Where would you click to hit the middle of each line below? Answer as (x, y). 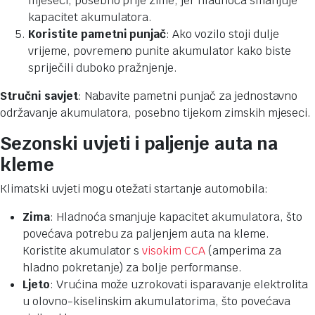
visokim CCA (174, 250)
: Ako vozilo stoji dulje (223, 34)
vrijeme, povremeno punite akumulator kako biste (160, 51)
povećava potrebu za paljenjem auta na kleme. (146, 233)
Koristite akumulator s (83, 250)
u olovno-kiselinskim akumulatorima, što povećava (156, 301)
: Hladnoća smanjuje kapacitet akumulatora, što (176, 217)
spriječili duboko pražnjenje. (103, 67)
